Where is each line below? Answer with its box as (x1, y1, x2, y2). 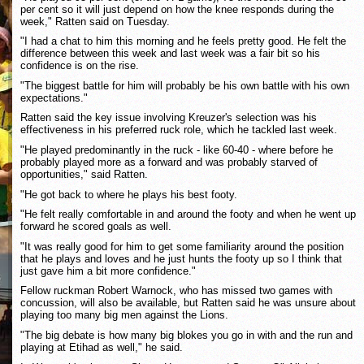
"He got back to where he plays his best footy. (20, 188, 237, 201)
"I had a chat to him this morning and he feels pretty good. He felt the (20, 35, 346, 48)
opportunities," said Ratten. (20, 167, 148, 180)
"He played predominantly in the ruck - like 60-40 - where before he (20, 143, 333, 156)
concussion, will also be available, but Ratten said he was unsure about (20, 297, 356, 310)
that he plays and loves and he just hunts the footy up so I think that (20, 252, 342, 265)
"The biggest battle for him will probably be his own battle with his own (20, 79, 349, 92)
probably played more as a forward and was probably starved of (20, 155, 318, 168)
